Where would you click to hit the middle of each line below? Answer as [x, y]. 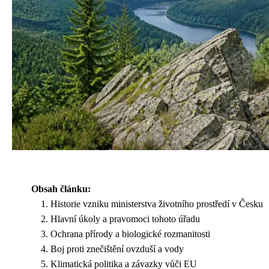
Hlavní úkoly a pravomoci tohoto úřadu [125, 219]
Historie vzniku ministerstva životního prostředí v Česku [157, 204]
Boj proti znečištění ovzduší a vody [117, 249]
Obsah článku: [61, 189]
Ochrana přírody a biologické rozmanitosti [130, 234]
